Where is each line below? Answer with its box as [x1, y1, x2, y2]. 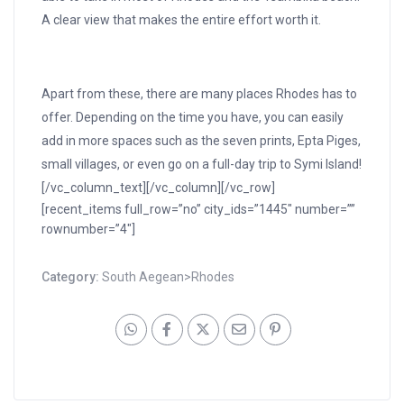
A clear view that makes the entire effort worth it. [41, 13, 322, 28]
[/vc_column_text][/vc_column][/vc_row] [41, 180, 276, 196]
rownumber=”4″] [41, 222, 136, 237]
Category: [41, 270, 103, 285]
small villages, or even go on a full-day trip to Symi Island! [41, 157, 363, 172]
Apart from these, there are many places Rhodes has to [41, 87, 358, 102]
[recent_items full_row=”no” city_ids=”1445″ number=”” [41, 202, 356, 217]
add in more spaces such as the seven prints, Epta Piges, [41, 133, 362, 149]
